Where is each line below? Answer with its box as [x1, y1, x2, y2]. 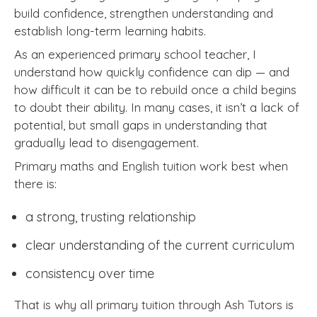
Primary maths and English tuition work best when [14, 158, 288, 173]
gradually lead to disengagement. [14, 135, 199, 150]
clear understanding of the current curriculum [25, 236, 294, 253]
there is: [14, 176, 57, 191]
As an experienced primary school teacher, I [14, 47, 256, 62]
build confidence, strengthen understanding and [14, 6, 273, 21]
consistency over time [25, 265, 154, 282]
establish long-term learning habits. [14, 23, 206, 38]
